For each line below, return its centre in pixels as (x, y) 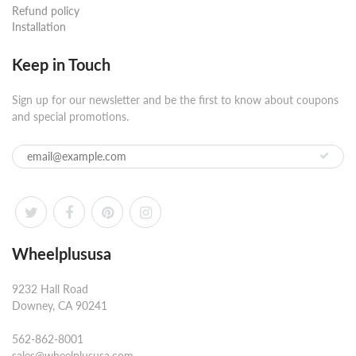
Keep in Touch (61, 64)
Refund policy (46, 10)
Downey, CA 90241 (60, 305)
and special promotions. (70, 116)
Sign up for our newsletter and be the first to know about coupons (175, 99)
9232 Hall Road (50, 288)
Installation (39, 26)
